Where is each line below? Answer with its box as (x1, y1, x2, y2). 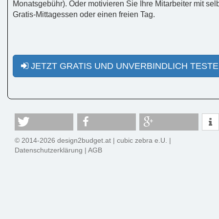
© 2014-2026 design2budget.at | (15, 136, 117, 145)
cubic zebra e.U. (117, 136, 168, 145)
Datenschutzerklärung (15, 146, 83, 154)
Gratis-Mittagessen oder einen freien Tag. (13, 10, 155, 19)
